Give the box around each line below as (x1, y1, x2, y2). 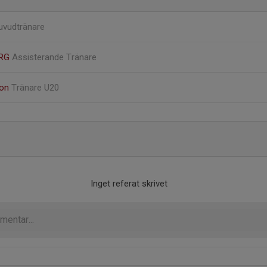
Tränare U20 (11, 82, 59, 93)
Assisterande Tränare (12, 52, 97, 63)
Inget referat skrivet (91, 178, 167, 189)
